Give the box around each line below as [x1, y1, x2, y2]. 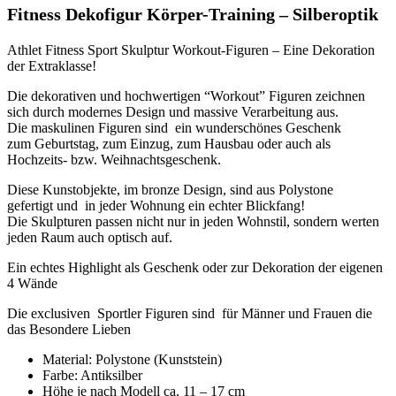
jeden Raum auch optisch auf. [7, 229, 172, 245]
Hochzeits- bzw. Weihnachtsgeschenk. [7, 151, 221, 167]
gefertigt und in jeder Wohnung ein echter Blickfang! [7, 197, 305, 213]
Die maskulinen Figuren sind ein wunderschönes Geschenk [7, 119, 341, 135]
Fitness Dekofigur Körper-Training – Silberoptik [7, 4, 378, 24]
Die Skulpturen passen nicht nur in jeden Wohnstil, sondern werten [7, 213, 379, 229]
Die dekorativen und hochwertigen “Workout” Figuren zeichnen [7, 88, 365, 103]
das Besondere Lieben [7, 321, 131, 337]
